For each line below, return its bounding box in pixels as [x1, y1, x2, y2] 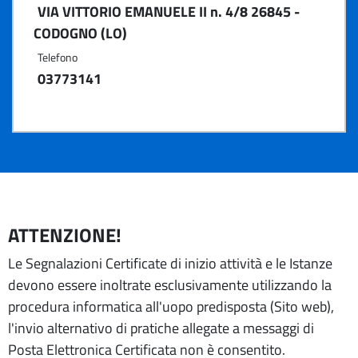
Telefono [38, 49, 78, 66]
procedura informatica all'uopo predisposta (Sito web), [8, 296, 334, 317]
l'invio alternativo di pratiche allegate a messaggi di [8, 317, 314, 339]
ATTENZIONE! [8, 221, 121, 249]
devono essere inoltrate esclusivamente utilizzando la [8, 274, 332, 296]
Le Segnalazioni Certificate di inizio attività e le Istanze [8, 253, 332, 274]
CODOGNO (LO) [34, 22, 127, 44]
